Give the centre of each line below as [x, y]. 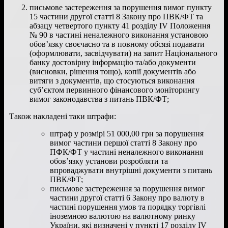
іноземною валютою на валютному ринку [123, 216]
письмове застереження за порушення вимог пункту [121, 7]
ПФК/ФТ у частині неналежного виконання [126, 152]
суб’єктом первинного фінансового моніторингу [115, 90]
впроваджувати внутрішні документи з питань [131, 170]
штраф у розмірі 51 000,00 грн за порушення [127, 133]
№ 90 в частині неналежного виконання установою [119, 35]
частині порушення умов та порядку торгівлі [128, 207]
